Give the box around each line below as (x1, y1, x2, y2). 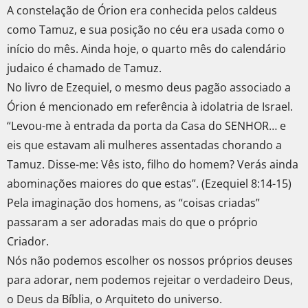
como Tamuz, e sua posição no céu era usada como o (7, 22, 285, 38)
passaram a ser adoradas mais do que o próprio (7, 214, 258, 230)
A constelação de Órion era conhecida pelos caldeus (7, 3, 277, 19)
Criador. (7, 234, 49, 250)
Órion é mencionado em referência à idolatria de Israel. (7, 99, 293, 115)
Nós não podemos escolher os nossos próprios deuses (7, 253, 293, 269)
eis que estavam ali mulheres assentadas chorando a (7, 137, 282, 153)
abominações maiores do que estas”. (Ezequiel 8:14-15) (7, 176, 291, 192)
